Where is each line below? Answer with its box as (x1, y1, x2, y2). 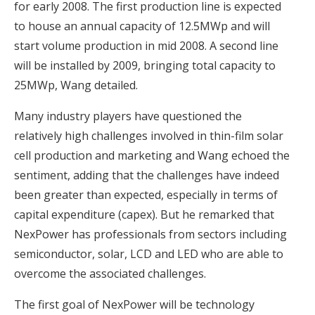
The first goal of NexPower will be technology (14, 297, 255, 313)
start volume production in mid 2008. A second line (14, 38, 278, 54)
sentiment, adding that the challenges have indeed (14, 167, 279, 184)
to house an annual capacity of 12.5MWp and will (14, 18, 270, 34)
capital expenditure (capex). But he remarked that (14, 207, 274, 223)
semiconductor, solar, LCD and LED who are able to (14, 246, 283, 262)
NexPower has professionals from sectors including (14, 226, 287, 243)
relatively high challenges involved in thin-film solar (14, 128, 283, 144)
